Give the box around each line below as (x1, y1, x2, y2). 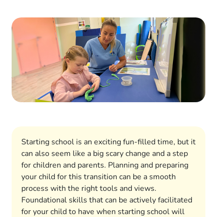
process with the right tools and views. (21, 183, 156, 194)
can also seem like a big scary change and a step (21, 148, 188, 159)
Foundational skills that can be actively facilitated (21, 195, 192, 206)
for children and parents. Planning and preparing (21, 160, 188, 171)
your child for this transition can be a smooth (21, 171, 176, 183)
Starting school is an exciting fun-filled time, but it (21, 137, 196, 148)
